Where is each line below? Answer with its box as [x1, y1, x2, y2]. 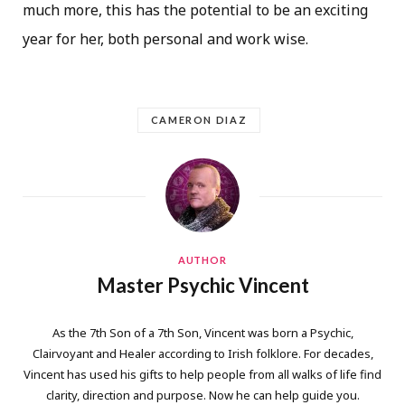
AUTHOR [177, 253, 228, 266]
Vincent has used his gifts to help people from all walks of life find [24, 365, 381, 382]
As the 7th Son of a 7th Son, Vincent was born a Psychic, [52, 324, 353, 341]
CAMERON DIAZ [150, 113, 248, 126]
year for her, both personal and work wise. [23, 28, 308, 49]
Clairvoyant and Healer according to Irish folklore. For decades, [32, 344, 373, 362]
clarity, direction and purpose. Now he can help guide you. [45, 386, 360, 403]
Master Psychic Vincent [96, 272, 309, 297]
